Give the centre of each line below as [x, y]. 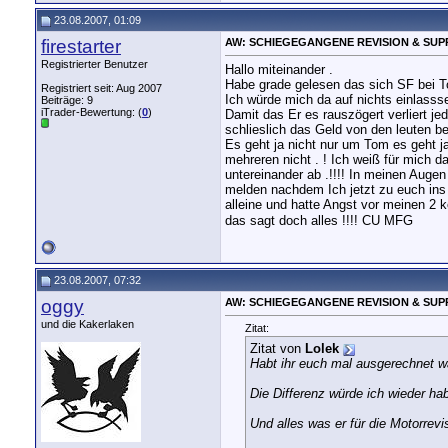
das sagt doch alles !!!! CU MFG [319, 221]
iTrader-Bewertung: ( [91, 112]
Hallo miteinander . [279, 70]
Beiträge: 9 [67, 100]
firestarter [81, 46]
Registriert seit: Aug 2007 [101, 88]
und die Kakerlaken [87, 324]
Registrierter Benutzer [94, 64]
